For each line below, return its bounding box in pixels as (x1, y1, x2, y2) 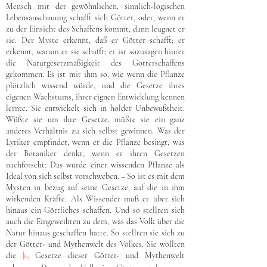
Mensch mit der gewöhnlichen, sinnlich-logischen (6, 1, 185, 11)
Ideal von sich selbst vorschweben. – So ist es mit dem (6, 171, 185, 181)
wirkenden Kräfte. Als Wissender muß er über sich (6, 194, 185, 204)
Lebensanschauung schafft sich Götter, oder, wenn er (6, 13, 185, 23)
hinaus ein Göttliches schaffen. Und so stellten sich (6, 205, 185, 215)
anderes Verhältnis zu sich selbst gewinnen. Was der (6, 126, 185, 136)
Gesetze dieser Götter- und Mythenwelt (29, 250, 185, 260)
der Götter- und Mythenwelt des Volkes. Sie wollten (6, 239, 185, 249)
